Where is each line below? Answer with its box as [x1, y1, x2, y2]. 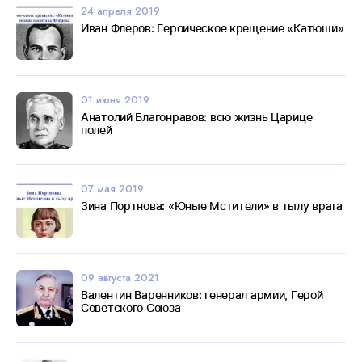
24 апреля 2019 [81, 2, 160, 19]
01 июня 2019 [81, 91, 149, 107]
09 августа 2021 [81, 269, 159, 285]
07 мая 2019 [81, 180, 144, 196]
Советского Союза [81, 300, 181, 314]
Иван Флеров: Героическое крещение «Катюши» [81, 20, 344, 35]
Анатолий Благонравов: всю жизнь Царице [81, 109, 313, 124]
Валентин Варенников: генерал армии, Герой [81, 287, 323, 301]
